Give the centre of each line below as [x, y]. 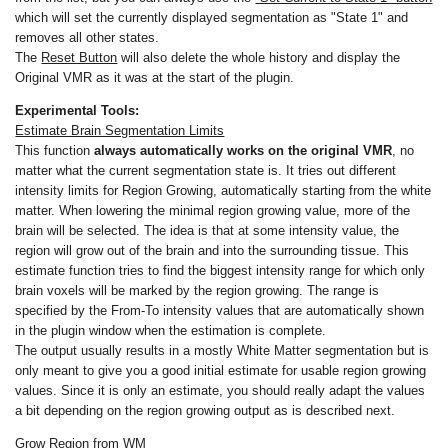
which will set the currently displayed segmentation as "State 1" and [212, 18]
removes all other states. [87, 38]
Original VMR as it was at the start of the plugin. [155, 78]
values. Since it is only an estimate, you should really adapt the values [220, 391]
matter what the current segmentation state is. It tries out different [206, 171]
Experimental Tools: [77, 111]
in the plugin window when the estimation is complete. [171, 331]
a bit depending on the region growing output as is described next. [205, 411]
